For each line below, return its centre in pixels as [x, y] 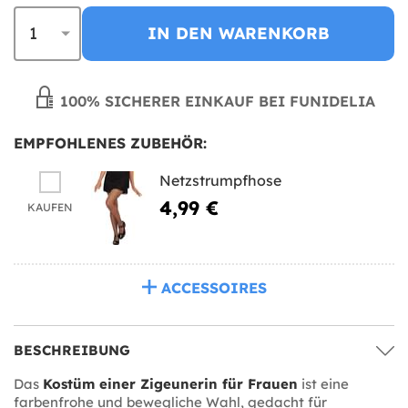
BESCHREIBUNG [72, 350]
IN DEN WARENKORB [238, 33]
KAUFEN [50, 207]
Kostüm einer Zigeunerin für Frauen [170, 383]
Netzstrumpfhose [220, 180]
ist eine [323, 383]
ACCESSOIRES [214, 287]
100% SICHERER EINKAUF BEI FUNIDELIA [215, 101]
